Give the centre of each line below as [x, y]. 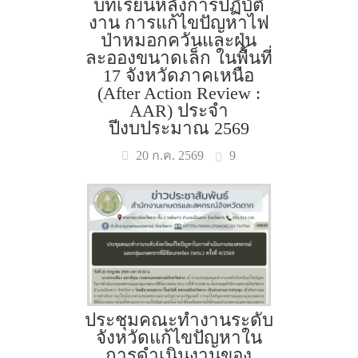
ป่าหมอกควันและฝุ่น [179, 40]
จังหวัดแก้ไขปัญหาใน [179, 338]
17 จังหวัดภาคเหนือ [179, 76]
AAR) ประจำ [179, 111]
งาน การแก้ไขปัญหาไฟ [179, 23]
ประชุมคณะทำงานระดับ [179, 320]
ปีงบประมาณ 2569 [179, 128]
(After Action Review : [179, 93]
